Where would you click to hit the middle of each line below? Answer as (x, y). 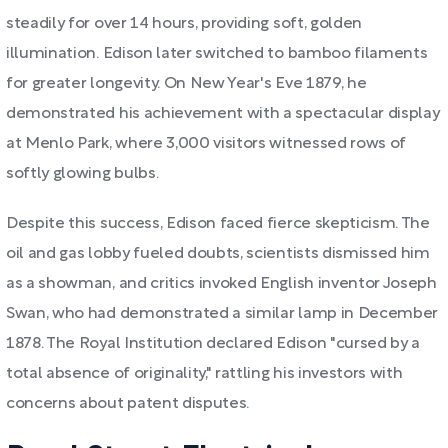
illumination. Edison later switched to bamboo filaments (217, 54)
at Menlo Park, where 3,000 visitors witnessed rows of (206, 144)
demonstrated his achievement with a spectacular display (223, 114)
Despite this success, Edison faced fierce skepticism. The (218, 224)
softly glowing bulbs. (82, 174)
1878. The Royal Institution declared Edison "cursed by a (213, 344)
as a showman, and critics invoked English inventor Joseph (221, 284)
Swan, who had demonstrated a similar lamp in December (222, 314)
